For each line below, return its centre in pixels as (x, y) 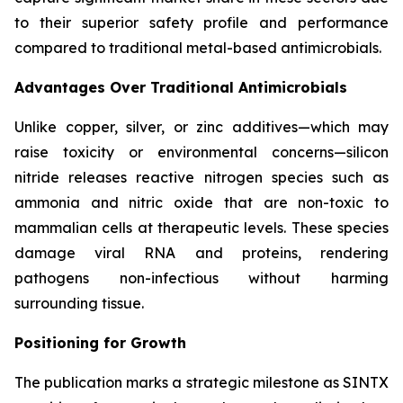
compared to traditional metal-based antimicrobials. (198, 48)
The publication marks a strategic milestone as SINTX (201, 382)
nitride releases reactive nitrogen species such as (201, 177)
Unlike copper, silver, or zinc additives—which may (201, 127)
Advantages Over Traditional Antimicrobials (181, 87)
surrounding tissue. (79, 303)
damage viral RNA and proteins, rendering (201, 253)
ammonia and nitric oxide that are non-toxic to (201, 202)
